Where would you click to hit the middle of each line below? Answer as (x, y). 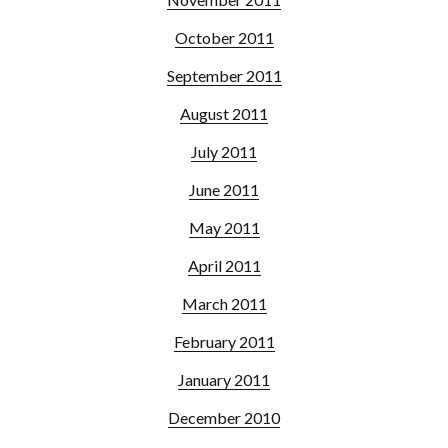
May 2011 (224, 227)
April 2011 (224, 265)
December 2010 (224, 417)
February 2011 (224, 341)
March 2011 (224, 303)
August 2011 (224, 113)
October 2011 (224, 37)
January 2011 (224, 379)
